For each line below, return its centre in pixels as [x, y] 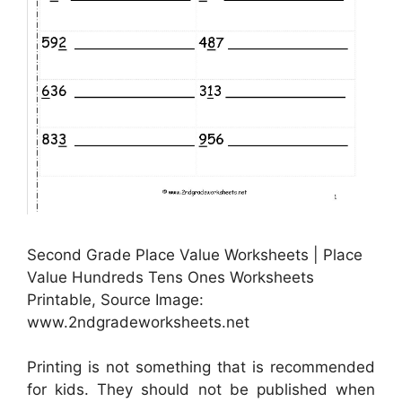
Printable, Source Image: [115, 299]
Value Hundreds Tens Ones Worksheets [170, 277]
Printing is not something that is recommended [201, 367]
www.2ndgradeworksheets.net [138, 322]
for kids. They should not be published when [201, 390]
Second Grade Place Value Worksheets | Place [195, 254]
